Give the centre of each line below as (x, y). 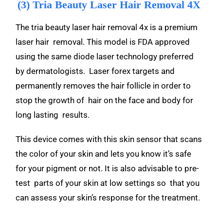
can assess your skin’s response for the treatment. (109, 198)
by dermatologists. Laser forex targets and (95, 71)
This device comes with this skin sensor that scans (109, 139)
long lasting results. (54, 115)
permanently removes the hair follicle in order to (103, 86)
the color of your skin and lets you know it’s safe (104, 154)
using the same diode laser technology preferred (105, 56)
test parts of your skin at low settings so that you (108, 183)
